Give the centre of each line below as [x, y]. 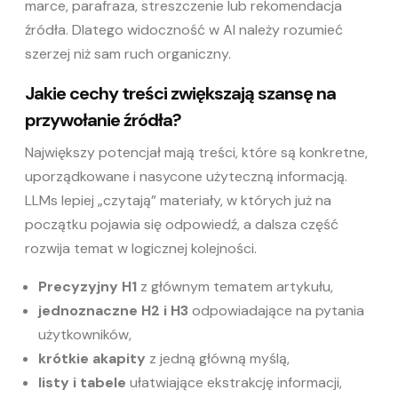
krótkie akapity [92, 359]
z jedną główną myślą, [218, 359]
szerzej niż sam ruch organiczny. [128, 54]
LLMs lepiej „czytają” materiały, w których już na [178, 201]
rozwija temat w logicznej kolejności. [141, 249]
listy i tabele [82, 383]
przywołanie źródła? [103, 120]
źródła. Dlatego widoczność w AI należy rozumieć [184, 30]
